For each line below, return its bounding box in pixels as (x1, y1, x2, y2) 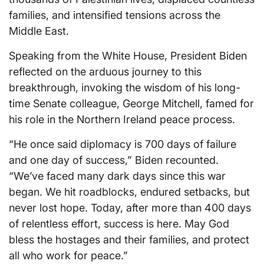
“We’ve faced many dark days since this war (9, 170, 226, 183)
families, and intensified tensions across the (9, 9, 220, 22)
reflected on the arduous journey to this (9, 65, 202, 78)
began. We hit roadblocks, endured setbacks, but (9, 186, 250, 199)
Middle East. (9, 25, 69, 38)
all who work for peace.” (9, 249, 128, 262)
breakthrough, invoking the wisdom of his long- (9, 81, 240, 94)
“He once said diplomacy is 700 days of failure (9, 138, 236, 151)
